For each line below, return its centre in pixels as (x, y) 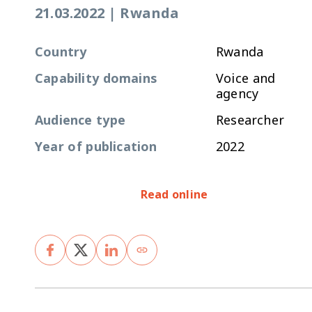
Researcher (250, 119)
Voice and (246, 78)
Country (61, 51)
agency (237, 93)
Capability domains (96, 78)
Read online (174, 194)
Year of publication (96, 146)
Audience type (80, 119)
